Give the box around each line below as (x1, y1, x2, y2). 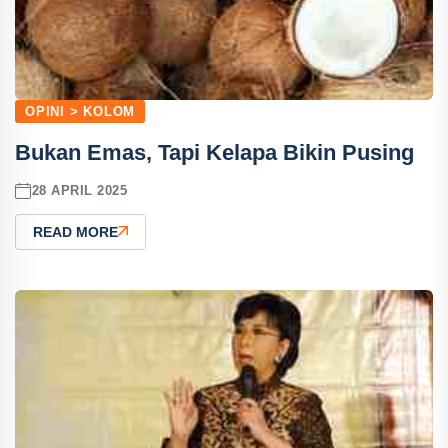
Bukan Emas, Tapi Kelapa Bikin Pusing (15, 139, 414, 165)
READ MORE (33, 223, 118, 240)
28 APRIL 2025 (31, 183, 128, 199)
